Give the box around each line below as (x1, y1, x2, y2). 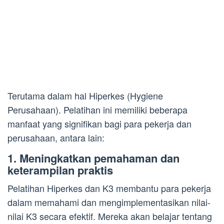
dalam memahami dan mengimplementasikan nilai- (7, 195, 210, 208)
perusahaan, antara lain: (7, 130, 104, 144)
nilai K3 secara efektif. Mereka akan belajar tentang (7, 209, 212, 222)
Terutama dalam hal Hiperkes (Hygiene (7, 88, 163, 102)
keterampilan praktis (7, 161, 113, 178)
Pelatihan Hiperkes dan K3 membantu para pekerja (7, 181, 211, 194)
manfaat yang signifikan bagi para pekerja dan (7, 116, 191, 130)
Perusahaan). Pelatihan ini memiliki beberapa (7, 102, 187, 116)
